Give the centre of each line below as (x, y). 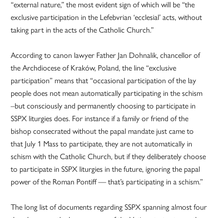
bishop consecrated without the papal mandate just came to (102, 131)
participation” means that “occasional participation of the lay (104, 81)
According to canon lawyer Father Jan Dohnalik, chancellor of (106, 55)
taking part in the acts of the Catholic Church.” (82, 30)
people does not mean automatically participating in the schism (107, 93)
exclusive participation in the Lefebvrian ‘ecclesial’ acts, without (107, 18)
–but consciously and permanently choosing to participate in (103, 106)
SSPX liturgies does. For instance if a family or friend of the (100, 119)
